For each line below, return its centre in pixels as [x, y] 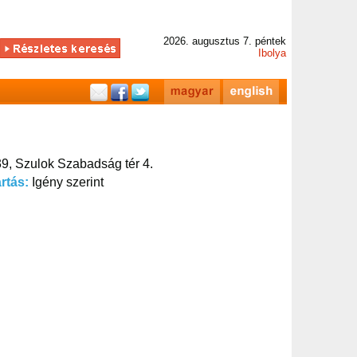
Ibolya [272, 53]
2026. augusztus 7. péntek [225, 41]
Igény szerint [68, 182]
